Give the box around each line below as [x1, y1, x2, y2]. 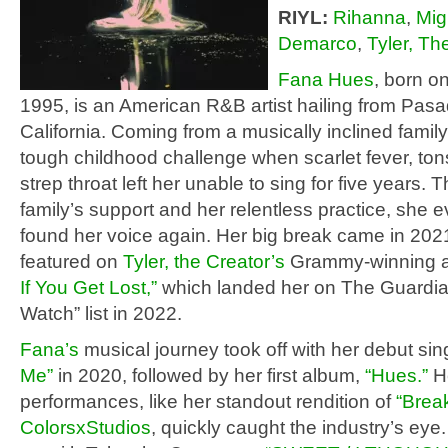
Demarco [278, 33, 357, 54]
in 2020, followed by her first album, [53, 365, 365, 386]
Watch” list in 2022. [20, 303, 182, 324]
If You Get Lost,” [20, 277, 157, 298]
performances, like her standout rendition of [20, 391, 391, 412]
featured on [20, 251, 123, 272]
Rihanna [333, 7, 406, 28]
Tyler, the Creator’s [123, 251, 285, 272]
